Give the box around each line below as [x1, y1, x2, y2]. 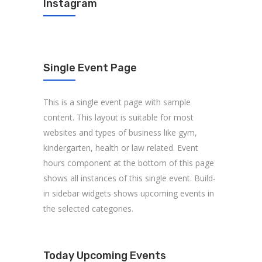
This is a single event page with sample [43, 96, 191, 108]
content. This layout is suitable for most [43, 112, 194, 123]
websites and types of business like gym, [43, 127, 197, 138]
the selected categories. [43, 203, 133, 214]
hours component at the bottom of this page [43, 157, 214, 168]
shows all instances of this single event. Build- [43, 173, 216, 184]
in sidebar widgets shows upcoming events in [43, 188, 214, 199]
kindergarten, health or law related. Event [43, 142, 198, 153]
